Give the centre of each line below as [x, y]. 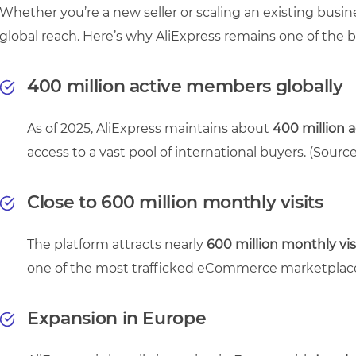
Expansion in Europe [117, 318]
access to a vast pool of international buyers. [168, 152]
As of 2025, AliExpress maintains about [150, 128]
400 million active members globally [185, 86]
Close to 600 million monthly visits [175, 202]
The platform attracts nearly [117, 244]
